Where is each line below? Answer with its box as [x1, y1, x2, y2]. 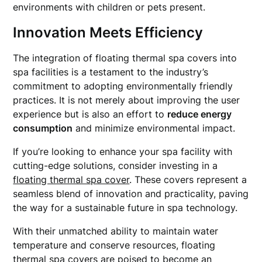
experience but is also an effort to [13, 108, 168, 120]
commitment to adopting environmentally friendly [13, 80, 233, 92]
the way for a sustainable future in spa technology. [13, 202, 238, 213]
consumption [13, 122, 73, 134]
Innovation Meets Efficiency [13, 24, 204, 41]
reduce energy [167, 108, 232, 120]
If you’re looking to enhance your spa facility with [13, 146, 233, 157]
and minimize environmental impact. [73, 122, 236, 134]
